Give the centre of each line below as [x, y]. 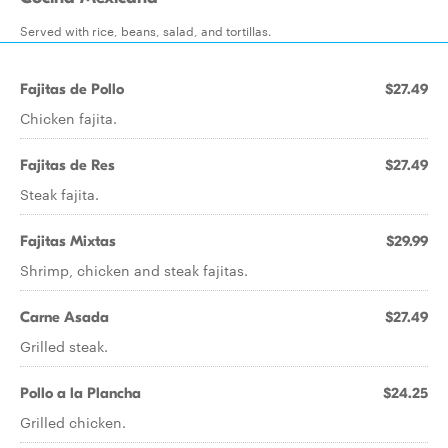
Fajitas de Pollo [72, 89]
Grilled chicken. [73, 422]
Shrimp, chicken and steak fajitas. [134, 270]
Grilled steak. [64, 346]
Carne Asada [64, 317]
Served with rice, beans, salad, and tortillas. [146, 30]
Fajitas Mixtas [68, 241]
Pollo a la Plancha [80, 393]
